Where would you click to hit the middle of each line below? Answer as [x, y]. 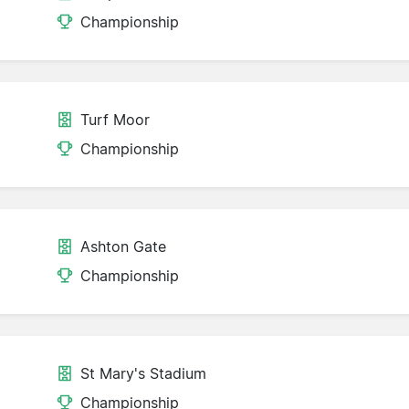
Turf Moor [115, 120]
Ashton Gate [123, 247]
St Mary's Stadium [143, 374]
